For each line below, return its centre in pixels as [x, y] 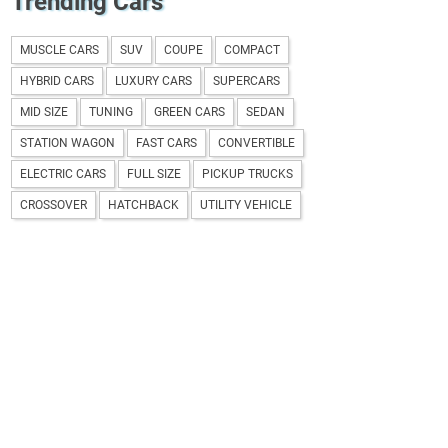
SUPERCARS [247, 80]
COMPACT [252, 49]
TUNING [111, 111]
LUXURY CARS [154, 80]
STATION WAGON [68, 142]
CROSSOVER [54, 204]
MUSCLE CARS [60, 49]
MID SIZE [44, 111]
